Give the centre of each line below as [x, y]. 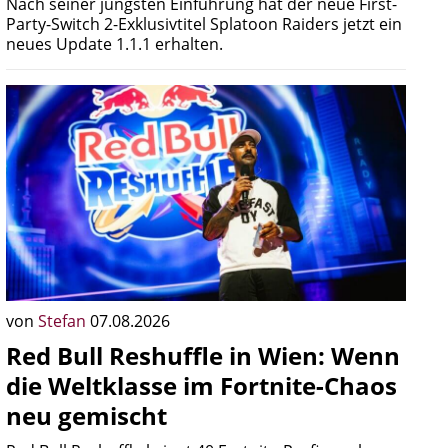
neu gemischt [86, 415]
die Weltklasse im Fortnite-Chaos [201, 385]
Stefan [64, 321]
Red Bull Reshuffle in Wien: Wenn [203, 355]
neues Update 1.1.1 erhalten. [114, 44]
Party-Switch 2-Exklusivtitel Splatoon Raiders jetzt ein [204, 24]
